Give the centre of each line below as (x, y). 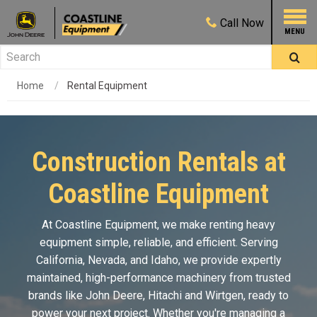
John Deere (114, 295)
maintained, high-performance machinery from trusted (158, 278)
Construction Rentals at (158, 162)
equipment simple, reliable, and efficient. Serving (158, 242)
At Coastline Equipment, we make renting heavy (158, 225)
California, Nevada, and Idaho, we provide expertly (158, 260)
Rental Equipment (107, 86)
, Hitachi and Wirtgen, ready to (216, 295)
